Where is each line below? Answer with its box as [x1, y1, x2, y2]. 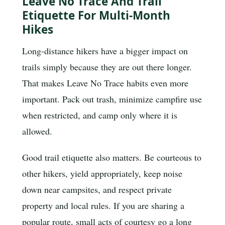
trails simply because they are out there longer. [22, 60, 192, 73]
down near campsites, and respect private [22, 183, 172, 195]
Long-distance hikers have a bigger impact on [22, 44, 188, 57]
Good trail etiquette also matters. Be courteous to [22, 151, 201, 163]
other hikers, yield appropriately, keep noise [22, 167, 182, 179]
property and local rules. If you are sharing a [22, 199, 184, 211]
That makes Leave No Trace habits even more [22, 76, 188, 89]
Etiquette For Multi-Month [22, 7, 170, 23]
